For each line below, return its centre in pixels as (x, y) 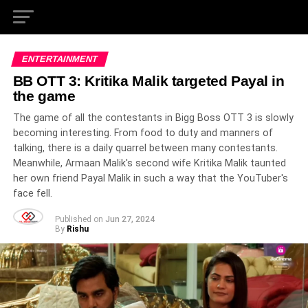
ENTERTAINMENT (59, 59)
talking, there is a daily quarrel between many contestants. (145, 148)
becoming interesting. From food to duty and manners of (143, 133)
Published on (79, 219)
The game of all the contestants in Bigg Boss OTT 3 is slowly (153, 118)
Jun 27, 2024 (130, 219)
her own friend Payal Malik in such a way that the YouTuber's (150, 178)
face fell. (32, 194)
